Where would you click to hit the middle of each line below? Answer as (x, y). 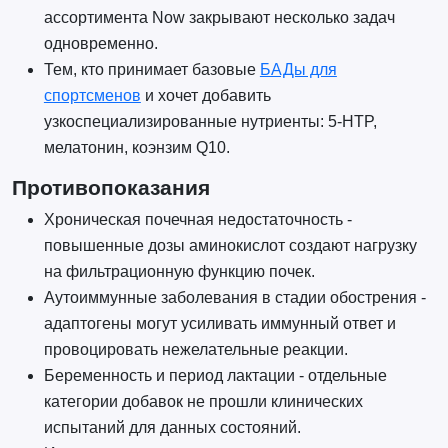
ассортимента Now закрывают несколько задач (219, 17)
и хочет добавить (205, 95)
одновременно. (100, 43)
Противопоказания (110, 188)
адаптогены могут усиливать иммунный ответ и (219, 324)
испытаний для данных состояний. (172, 428)
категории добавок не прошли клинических (203, 402)
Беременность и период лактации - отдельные (215, 376)
